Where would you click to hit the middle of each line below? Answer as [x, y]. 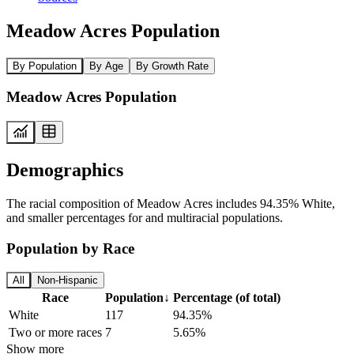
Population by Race [70, 248]
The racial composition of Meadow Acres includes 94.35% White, [171, 203]
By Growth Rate [172, 66]
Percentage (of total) [227, 298]
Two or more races [55, 333]
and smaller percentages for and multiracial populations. [145, 217]
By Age [106, 66]
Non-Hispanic [68, 281]
